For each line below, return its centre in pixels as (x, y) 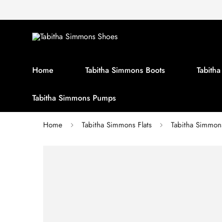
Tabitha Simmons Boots (125, 70)
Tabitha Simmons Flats (117, 125)
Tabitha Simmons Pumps (74, 98)
